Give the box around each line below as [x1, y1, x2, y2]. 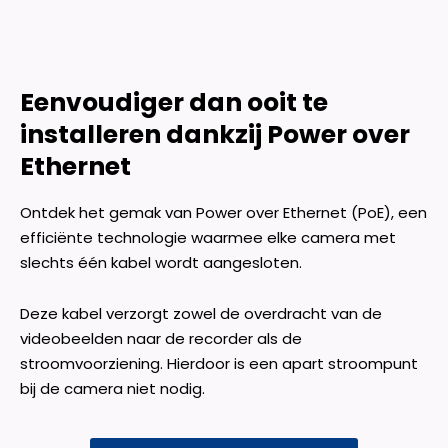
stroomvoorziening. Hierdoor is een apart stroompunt [20, 353, 418, 375]
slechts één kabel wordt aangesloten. [20, 252, 302, 274]
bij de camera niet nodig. [20, 378, 205, 400]
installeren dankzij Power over [20, 116, 410, 152]
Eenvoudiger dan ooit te [20, 84, 328, 120]
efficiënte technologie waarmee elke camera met [20, 227, 396, 249]
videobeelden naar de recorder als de [20, 328, 302, 350]
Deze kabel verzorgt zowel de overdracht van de [20, 303, 382, 325]
